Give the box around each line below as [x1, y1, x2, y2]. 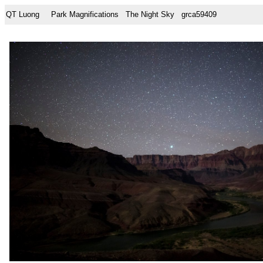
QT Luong [6, 10, 39, 19]
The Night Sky [126, 10, 174, 19]
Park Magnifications [51, 10, 119, 19]
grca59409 [174, 10, 217, 19]
